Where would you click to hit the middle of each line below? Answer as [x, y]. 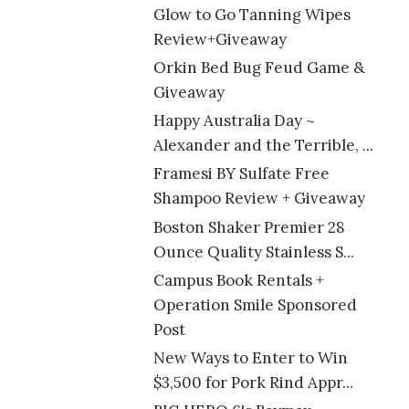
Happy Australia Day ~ [234, 121]
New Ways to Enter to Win [250, 358]
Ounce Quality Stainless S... [253, 252]
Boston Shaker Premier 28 [249, 227]
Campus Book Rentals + [238, 280]
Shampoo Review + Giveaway [259, 199]
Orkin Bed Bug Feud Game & [259, 67]
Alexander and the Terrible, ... [263, 146]
